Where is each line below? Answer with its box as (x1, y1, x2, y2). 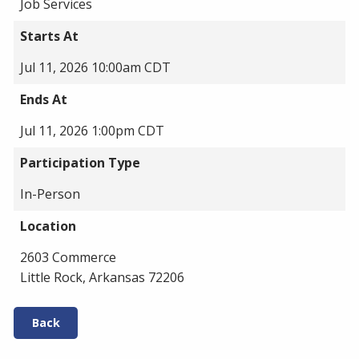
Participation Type (20, 154, 140, 171)
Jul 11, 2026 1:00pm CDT (20, 122, 164, 139)
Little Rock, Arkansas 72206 (20, 268, 184, 286)
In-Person (20, 185, 80, 203)
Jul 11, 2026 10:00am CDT (20, 58, 171, 76)
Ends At (20, 91, 67, 108)
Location (20, 217, 76, 235)
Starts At (20, 27, 79, 45)
